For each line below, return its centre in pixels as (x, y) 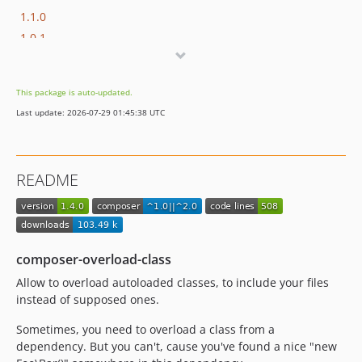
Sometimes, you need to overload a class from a (145, 329)
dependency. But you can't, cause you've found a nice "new (177, 346)
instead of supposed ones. (88, 299)
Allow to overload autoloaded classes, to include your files (173, 282)
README (47, 180)
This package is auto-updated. (74, 92)
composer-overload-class (94, 259)
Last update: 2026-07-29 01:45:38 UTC (90, 112)
